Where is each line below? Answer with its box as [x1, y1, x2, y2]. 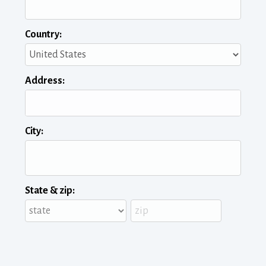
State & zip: [25, 185, 75, 197]
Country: [25, 29, 62, 40]
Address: [25, 75, 65, 87]
